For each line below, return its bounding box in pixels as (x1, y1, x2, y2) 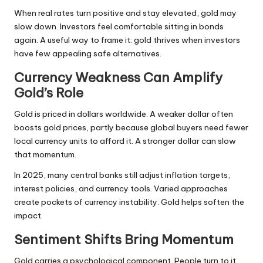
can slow (200, 136, 236, 147)
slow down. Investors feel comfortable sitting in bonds (14, 21, 224, 32)
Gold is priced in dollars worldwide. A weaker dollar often (14, 109, 233, 120)
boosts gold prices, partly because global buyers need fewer (14, 122, 248, 133)
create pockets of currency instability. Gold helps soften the (14, 197, 244, 208)
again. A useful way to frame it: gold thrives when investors (14, 35, 240, 46)
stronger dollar (143, 136, 200, 147)
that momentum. (14, 149, 76, 160)
